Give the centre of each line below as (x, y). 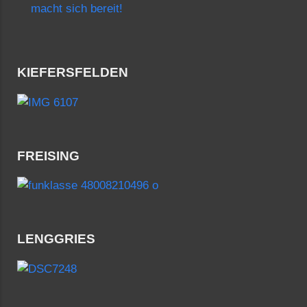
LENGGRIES (56, 239)
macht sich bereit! (77, 9)
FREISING (48, 156)
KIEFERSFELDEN (73, 72)
